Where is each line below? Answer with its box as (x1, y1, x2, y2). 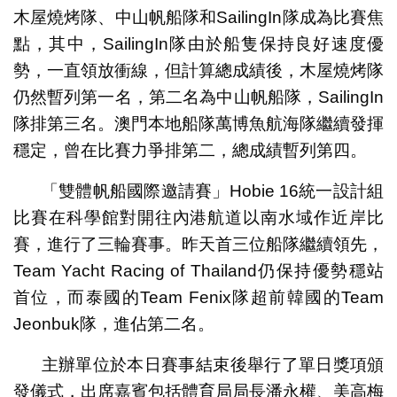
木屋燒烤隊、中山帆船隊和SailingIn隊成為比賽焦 (12, 7, 385, 27)
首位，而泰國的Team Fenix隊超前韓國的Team (12, 287, 385, 307)
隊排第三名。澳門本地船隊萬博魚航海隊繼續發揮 (12, 113, 385, 133)
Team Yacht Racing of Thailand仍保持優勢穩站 (12, 261, 385, 280)
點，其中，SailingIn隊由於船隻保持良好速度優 (12, 34, 385, 53)
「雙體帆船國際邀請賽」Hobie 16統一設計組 (41, 181, 385, 200)
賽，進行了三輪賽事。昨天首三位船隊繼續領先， (12, 234, 385, 253)
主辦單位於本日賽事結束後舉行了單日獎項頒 (41, 354, 385, 374)
